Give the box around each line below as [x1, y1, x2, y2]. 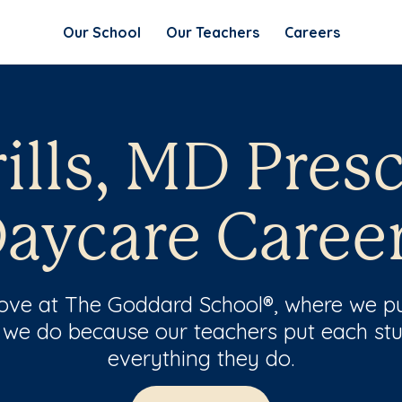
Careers [284, 22, 340, 41]
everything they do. [108, 345, 294, 371]
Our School [62, 22, 141, 41]
